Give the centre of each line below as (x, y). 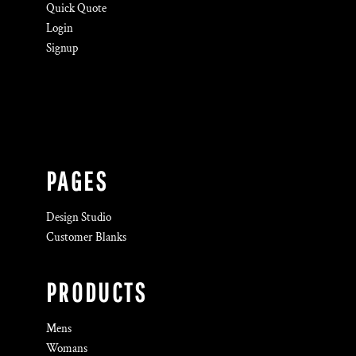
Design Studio (79, 217)
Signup (62, 48)
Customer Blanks (86, 237)
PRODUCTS (97, 292)
